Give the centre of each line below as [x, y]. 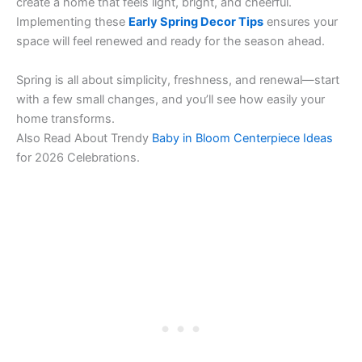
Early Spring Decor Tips [196, 22]
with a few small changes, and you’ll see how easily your [170, 99]
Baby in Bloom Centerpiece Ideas [242, 138]
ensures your [301, 22]
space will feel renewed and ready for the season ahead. [170, 42]
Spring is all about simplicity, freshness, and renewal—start [178, 80]
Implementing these [72, 22]
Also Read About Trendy [84, 138]
